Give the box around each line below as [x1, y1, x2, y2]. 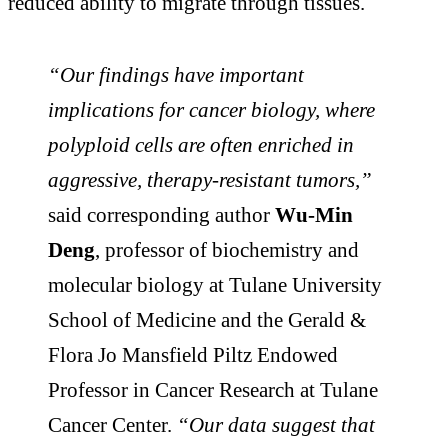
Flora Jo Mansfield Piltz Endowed [48, 342, 338, 366]
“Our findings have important [48, 62, 304, 86]
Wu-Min [275, 202, 353, 226]
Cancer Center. [48, 412, 177, 436]
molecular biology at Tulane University [48, 272, 382, 296]
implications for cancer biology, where [48, 97, 375, 121]
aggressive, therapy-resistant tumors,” [48, 167, 372, 191]
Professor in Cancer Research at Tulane [48, 377, 378, 401]
